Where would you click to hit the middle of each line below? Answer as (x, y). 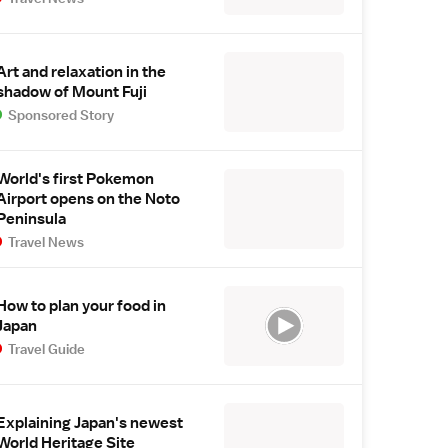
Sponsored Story (61, 114)
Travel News (46, 241)
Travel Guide (47, 348)
